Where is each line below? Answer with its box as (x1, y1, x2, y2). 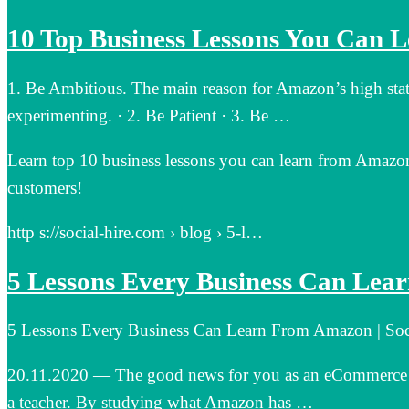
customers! (7, 178, 82, 198)
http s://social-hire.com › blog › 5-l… (7, 223, 263, 243)
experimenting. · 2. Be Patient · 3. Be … (7, 106, 290, 126)
